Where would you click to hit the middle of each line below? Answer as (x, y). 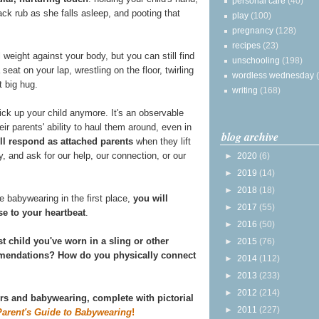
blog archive (250, 136)
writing (245, 90)
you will (151, 199)
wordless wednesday (273, 75)
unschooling (256, 60)
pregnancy (253, 30)
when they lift (162, 142)
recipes (246, 45)
